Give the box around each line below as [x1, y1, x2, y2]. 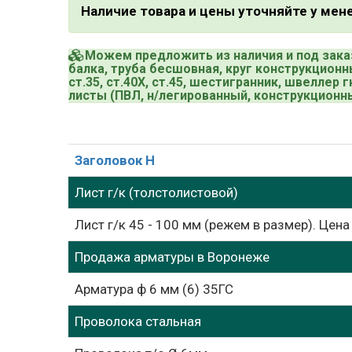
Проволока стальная [75, 313, 201, 329]
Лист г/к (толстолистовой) [75, 185, 238, 200]
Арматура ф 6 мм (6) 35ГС [75, 281, 233, 297]
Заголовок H [75, 152, 155, 168]
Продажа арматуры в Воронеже [75, 249, 269, 265]
